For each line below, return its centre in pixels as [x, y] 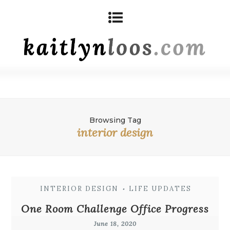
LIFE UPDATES [160, 188]
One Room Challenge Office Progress [115, 208]
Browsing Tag [115, 120]
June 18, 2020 [115, 223]
